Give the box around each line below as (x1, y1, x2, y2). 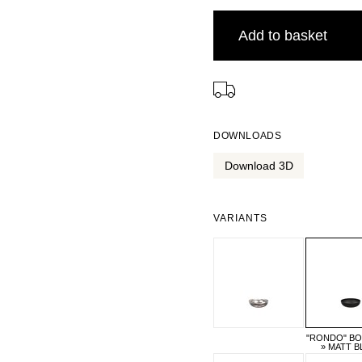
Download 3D (224, 159, 293, 172)
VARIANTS (213, 213, 267, 224)
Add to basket (238, 27, 327, 44)
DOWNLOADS (213, 130, 282, 141)
